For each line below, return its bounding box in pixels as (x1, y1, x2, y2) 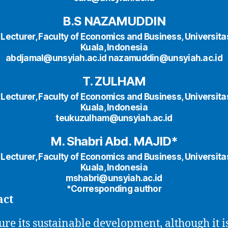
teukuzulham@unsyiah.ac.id (55, 112, 173, 123)
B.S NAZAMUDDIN (63, 13, 165, 28)
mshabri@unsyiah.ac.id (66, 173, 162, 183)
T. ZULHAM (82, 73, 146, 89)
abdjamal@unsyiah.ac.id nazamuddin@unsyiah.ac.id (6, 52, 222, 63)
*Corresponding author (66, 183, 162, 194)
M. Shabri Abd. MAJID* (50, 133, 178, 149)
